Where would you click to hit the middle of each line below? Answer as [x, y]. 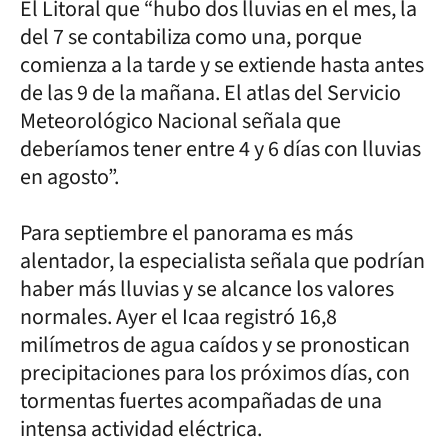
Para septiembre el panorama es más [186, 232]
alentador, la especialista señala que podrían [222, 260]
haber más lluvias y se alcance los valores [207, 288]
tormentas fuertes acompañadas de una [201, 400]
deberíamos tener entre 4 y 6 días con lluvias [220, 148]
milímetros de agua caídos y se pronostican [215, 344]
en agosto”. [71, 176]
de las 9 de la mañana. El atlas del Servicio [210, 92]
